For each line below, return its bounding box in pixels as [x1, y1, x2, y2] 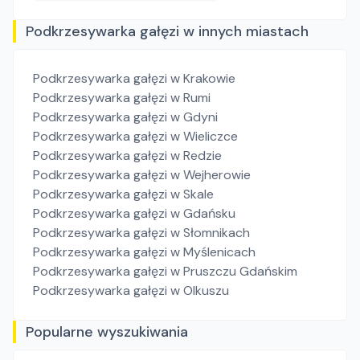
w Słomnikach [170, 224, 250, 241]
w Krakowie [170, 70, 235, 87]
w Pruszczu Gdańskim [170, 263, 297, 280]
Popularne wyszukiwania [26, 322, 188, 342]
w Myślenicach [170, 243, 256, 260]
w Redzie [170, 147, 222, 164]
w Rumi [170, 89, 211, 106]
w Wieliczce [170, 128, 238, 145]
